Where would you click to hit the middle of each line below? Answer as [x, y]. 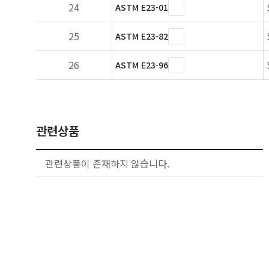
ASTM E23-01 [142, 7]
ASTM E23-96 [142, 65]
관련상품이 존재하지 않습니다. [107, 163]
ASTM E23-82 [142, 36]
